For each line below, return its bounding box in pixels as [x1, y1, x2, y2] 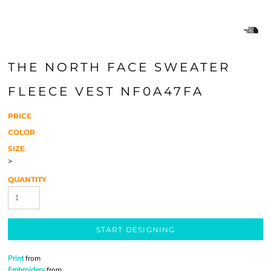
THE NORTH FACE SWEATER [8, 60, 230, 74]
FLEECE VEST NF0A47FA [8, 84, 204, 99]
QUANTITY [8, 175, 47, 184]
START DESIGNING [96, 225, 175, 235]
